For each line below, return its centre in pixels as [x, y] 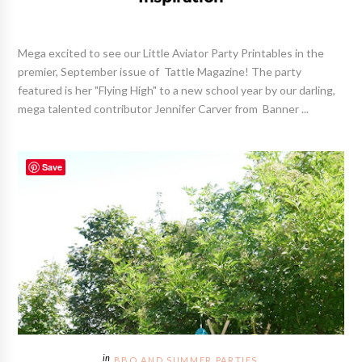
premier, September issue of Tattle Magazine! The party [160, 72]
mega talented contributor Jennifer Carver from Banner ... [164, 109]
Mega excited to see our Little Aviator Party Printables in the [171, 54]
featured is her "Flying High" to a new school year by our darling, [177, 91]
